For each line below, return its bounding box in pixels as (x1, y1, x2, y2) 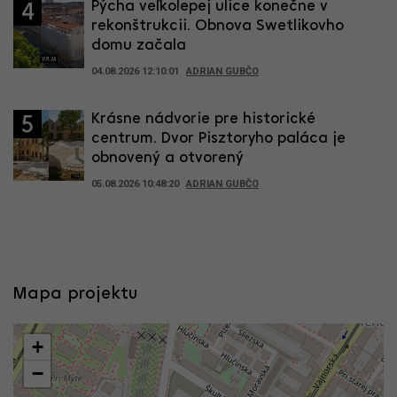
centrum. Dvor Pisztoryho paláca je (91, 130, 346, 146)
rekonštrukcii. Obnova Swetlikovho (91, 18, 344, 34)
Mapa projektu (13, 284, 138, 303)
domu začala (91, 37, 186, 53)
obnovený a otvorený (91, 150, 244, 166)
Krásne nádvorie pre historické (91, 111, 315, 127)
